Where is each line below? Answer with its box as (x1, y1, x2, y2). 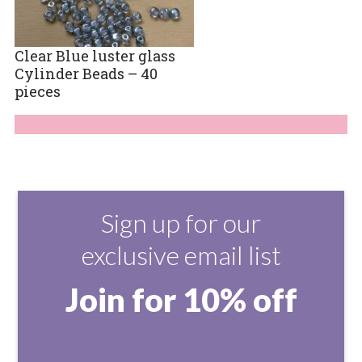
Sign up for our (101, 206, 261, 238)
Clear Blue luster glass (14, 45, 175, 65)
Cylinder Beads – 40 (14, 63, 158, 83)
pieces (14, 81, 61, 101)
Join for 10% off (65, 280, 297, 319)
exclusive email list (81, 238, 281, 271)
